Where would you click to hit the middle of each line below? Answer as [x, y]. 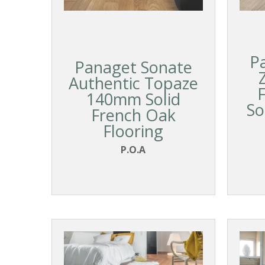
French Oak [133, 115]
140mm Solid [133, 99]
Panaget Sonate [133, 67]
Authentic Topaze [133, 83]
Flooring [133, 131]
